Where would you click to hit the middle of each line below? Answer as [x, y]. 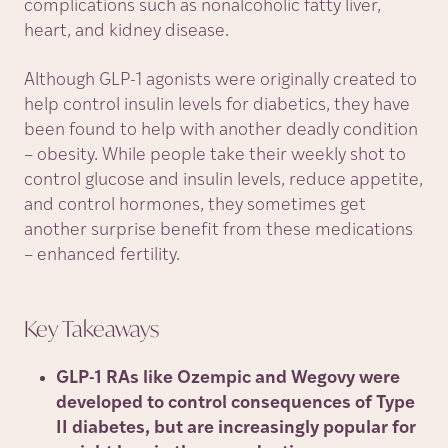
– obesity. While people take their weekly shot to [215, 155]
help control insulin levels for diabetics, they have [217, 105]
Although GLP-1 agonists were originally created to [220, 80]
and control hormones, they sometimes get [195, 205]
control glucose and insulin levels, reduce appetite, [223, 180]
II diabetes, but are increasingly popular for [236, 428]
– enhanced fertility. [102, 255]
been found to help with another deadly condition [221, 130]
